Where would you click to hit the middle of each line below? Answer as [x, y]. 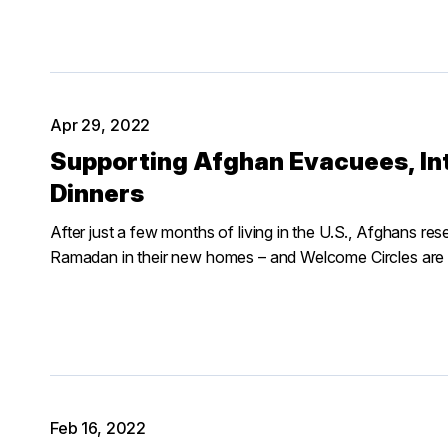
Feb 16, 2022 [98, 427]
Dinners [97, 193]
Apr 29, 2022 [100, 124]
